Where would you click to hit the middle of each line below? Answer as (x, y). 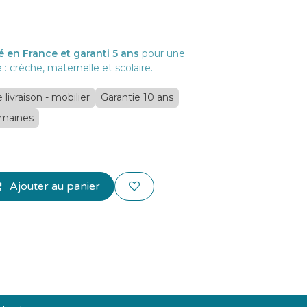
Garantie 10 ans (137, 97)
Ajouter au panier (53, 186)
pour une (163, 53)
